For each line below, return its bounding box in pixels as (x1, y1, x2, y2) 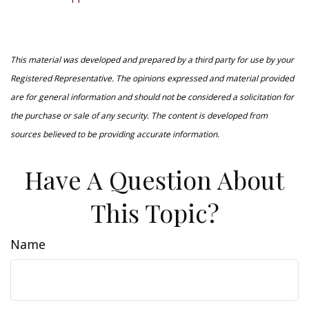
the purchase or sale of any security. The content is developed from (10, 110, 268, 121)
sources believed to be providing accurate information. (10, 128, 219, 140)
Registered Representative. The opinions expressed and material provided (10, 72, 294, 84)
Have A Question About (25, 163, 284, 196)
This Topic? (90, 196, 219, 229)
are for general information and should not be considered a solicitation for (10, 91, 294, 103)
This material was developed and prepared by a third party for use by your (10, 54, 294, 66)
